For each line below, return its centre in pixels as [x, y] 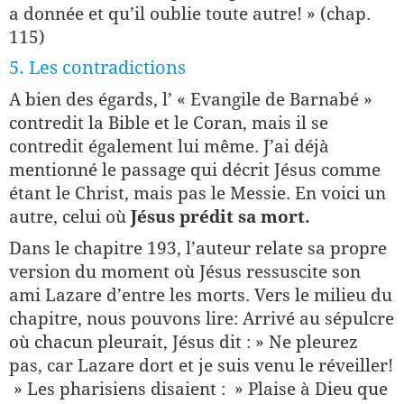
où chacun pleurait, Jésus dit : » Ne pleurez [184, 342]
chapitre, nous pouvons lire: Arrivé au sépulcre [202, 318]
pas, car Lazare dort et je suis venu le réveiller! [201, 365]
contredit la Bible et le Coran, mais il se [169, 123]
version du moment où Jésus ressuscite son [185, 271]
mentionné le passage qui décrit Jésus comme [195, 170]
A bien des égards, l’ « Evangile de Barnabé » [191, 99]
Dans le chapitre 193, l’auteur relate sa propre [198, 248]
